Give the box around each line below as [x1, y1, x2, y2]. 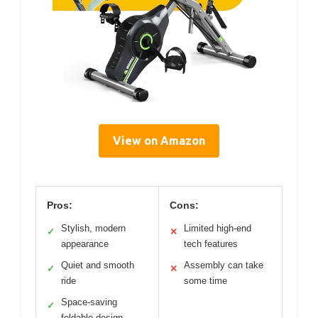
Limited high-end [184, 223, 251, 234]
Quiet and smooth [61, 260, 134, 271]
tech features [184, 238, 238, 250]
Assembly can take [184, 260, 263, 271]
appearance [61, 238, 109, 250]
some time [184, 275, 227, 287]
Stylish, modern [61, 223, 126, 234]
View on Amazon [113, 134, 205, 148]
